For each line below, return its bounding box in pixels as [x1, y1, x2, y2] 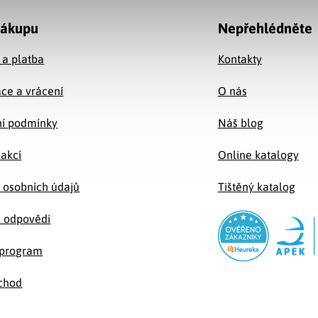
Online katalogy [217, 148, 299, 161]
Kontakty [217, 52, 262, 65]
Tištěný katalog [217, 180, 295, 193]
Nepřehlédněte [217, 19, 312, 36]
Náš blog [217, 116, 263, 129]
